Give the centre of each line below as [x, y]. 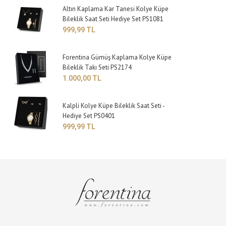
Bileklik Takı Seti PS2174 [97, 68]
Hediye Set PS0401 [89, 116]
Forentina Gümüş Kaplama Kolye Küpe [117, 58]
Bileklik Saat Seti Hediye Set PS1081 [113, 19]
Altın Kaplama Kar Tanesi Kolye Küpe [116, 9]
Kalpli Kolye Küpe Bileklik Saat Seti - [114, 106]
